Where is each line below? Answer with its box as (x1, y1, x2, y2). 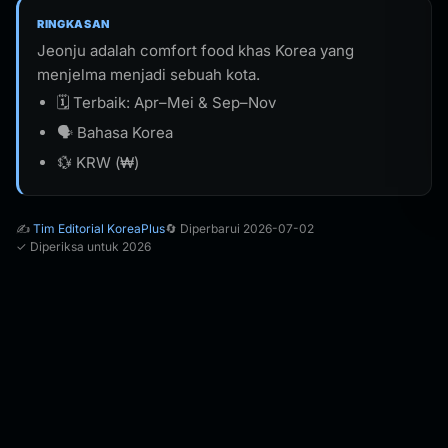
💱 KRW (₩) (57, 153, 139, 172)
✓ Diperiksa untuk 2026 (16, 239, 151, 254)
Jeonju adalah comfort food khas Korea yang (37, 41, 354, 60)
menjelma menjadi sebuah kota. (37, 65, 260, 84)
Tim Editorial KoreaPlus (33, 221, 165, 236)
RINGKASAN (37, 17, 110, 31)
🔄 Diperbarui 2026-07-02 (165, 221, 314, 236)
